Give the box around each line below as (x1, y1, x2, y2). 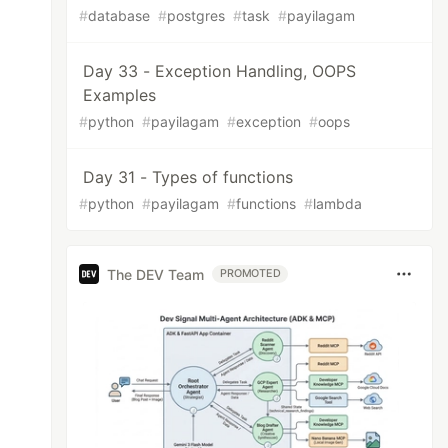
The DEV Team (107, 265, 205, 283)
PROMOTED (220, 267, 281, 280)
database (88, 7, 151, 24)
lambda (313, 195, 363, 212)
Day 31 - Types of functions (83, 167, 294, 187)
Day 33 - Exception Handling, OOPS (83, 61, 357, 81)
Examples (83, 85, 157, 105)
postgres (167, 7, 226, 24)
